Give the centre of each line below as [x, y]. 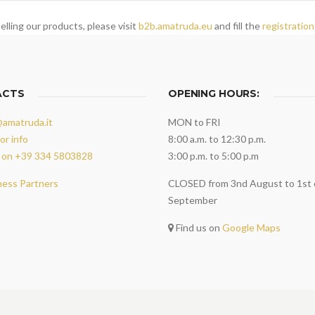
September [193, 200]
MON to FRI [194, 122]
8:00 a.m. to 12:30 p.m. [217, 139]
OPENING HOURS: [214, 93]
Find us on [198, 227]
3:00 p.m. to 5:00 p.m [213, 155]
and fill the [237, 25]
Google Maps [251, 227]
